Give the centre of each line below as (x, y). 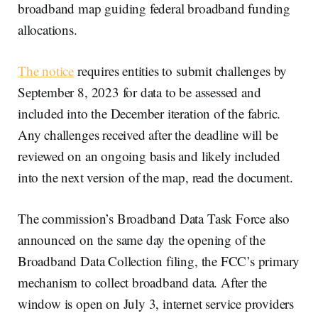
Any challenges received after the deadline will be (148, 135)
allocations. (48, 30)
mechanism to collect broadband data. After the (143, 283)
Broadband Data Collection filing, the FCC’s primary (159, 261)
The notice (46, 71)
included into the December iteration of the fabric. (149, 114)
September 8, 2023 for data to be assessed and (139, 92)
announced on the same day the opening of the (142, 240)
